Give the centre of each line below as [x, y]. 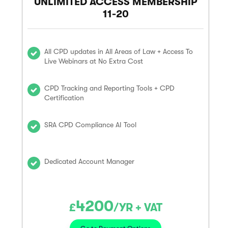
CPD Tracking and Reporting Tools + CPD [109, 88]
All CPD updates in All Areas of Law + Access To [119, 51]
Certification [64, 98]
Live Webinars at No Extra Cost [94, 61]
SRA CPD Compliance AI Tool [90, 125]
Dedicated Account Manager [89, 161]
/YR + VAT [138, 207]
